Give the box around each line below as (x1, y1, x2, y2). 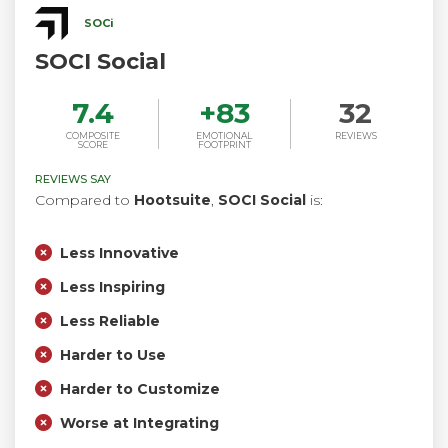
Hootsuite (134, 190, 211, 209)
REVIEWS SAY (35, 171, 111, 186)
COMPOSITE (65, 129, 120, 141)
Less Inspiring (60, 277, 165, 296)
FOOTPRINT (197, 138, 251, 150)
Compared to (35, 190, 134, 209)
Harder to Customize (60, 379, 220, 398)
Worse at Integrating (60, 413, 219, 432)
